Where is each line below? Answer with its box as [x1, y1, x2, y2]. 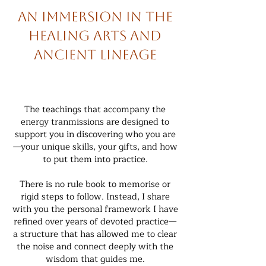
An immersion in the [17, 9, 173, 24]
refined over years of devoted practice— [14, 214, 176, 229]
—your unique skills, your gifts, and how [12, 140, 178, 154]
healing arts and [28, 28, 161, 43]
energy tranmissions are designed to [21, 115, 169, 129]
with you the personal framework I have [12, 202, 178, 217]
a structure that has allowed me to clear [13, 227, 177, 242]
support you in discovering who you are [14, 127, 176, 142]
